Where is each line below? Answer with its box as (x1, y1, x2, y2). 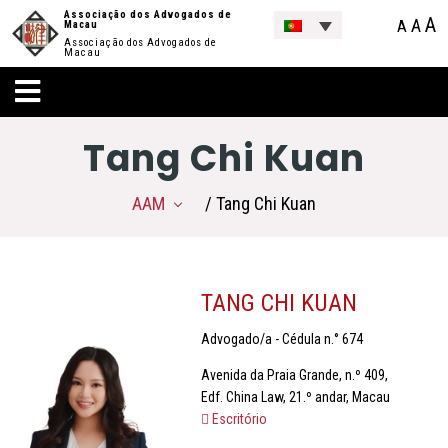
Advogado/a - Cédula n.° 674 (200, 331, 363, 348)
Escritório (208, 411, 267, 428)
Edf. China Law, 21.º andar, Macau (200, 389, 390, 406)
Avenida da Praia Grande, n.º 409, (200, 367, 388, 384)
